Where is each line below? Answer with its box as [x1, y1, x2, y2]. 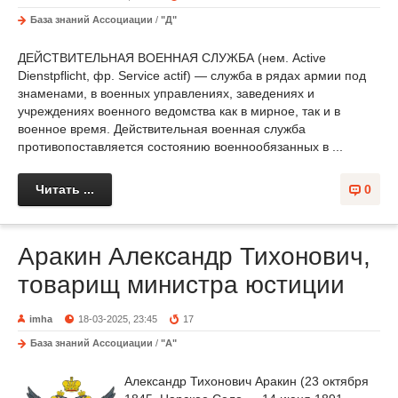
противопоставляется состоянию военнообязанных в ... [18, 139, 343, 155]
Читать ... [36, 182, 94, 197]
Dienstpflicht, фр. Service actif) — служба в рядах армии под [18, 68, 366, 84]
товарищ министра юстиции [18, 271, 345, 299]
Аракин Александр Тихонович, [18, 243, 370, 271]
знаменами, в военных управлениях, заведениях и [18, 86, 314, 101]
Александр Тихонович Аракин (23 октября [124, 373, 369, 388]
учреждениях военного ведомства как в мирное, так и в [18, 104, 340, 119]
